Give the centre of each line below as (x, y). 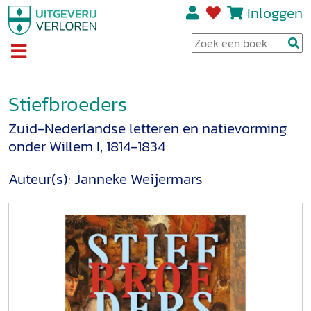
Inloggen (275, 13)
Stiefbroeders (68, 103)
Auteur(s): (41, 179)
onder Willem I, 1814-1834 (87, 146)
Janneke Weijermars (138, 179)
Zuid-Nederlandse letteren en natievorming (148, 128)
